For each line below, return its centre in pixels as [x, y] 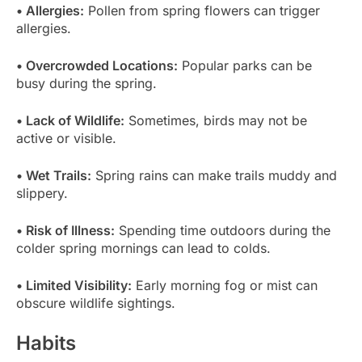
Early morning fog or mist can [225, 286]
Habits [46, 343]
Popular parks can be [245, 66]
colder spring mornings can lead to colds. [143, 248]
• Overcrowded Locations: [97, 66]
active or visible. [66, 139]
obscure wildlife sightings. [96, 303]
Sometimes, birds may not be [216, 121]
